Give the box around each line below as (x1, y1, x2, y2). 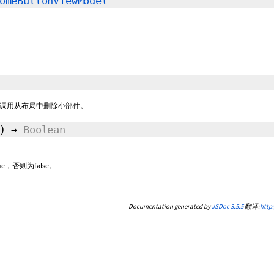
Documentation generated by (128, 202, 212, 210)
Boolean (23, 124, 65, 136)
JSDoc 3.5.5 (211, 202, 243, 210)
